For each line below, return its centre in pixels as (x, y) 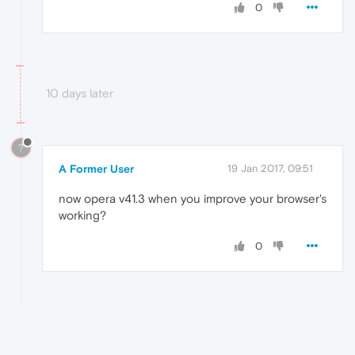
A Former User (96, 169)
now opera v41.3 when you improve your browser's (193, 199)
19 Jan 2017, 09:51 (270, 169)
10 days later (80, 94)
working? (82, 216)
